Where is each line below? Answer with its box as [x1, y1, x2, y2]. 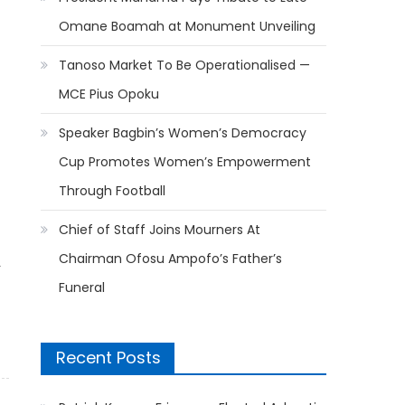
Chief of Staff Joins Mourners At [59, 221, 261, 239]
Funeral [59, 278, 106, 297]
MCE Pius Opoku [59, 85, 160, 103]
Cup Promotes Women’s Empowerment [59, 153, 312, 171]
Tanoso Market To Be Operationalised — [59, 56, 311, 74]
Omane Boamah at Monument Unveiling [59, 17, 316, 35]
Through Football [59, 182, 166, 200]
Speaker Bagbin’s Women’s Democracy [59, 124, 307, 142]
